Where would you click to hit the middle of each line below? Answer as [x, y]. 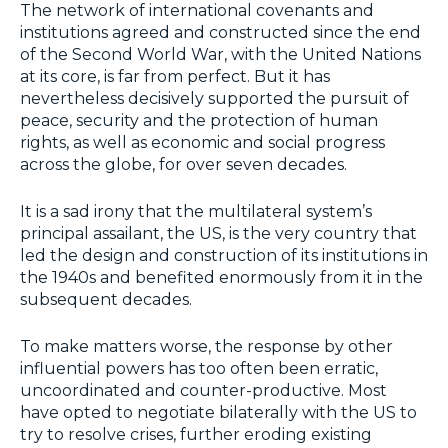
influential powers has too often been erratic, [199, 369]
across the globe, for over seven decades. [183, 165]
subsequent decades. [106, 300]
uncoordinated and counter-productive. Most [203, 391]
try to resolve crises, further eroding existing [196, 435]
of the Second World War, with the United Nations [220, 55]
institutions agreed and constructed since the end [220, 33]
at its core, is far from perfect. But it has [175, 77]
